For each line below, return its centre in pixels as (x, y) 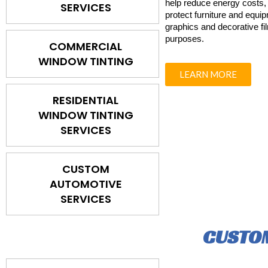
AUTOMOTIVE (86, 184)
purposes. (185, 39)
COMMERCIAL (86, 47)
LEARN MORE (208, 74)
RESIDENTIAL (86, 100)
